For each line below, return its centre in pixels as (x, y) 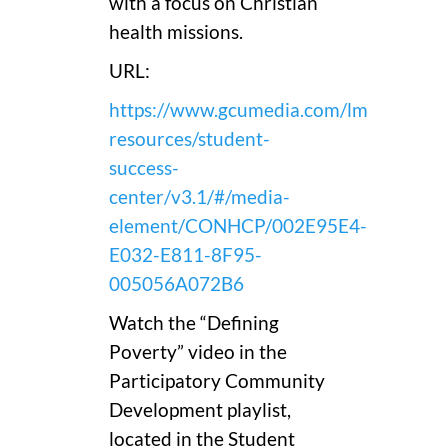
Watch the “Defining (194, 322)
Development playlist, (200, 409)
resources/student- (189, 138)
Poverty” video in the (198, 351)
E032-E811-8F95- (185, 254)
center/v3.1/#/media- (199, 196)
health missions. (176, 31)
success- (144, 167)
